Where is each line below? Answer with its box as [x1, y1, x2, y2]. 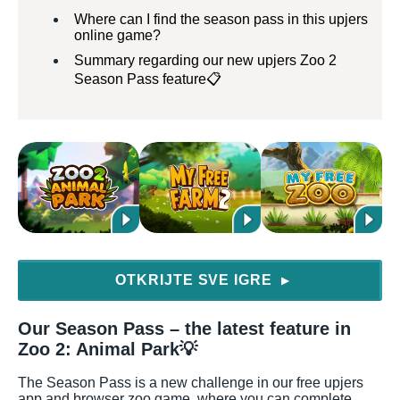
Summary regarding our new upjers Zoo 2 [74, 53, 337, 68]
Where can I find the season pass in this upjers [74, 12, 368, 27]
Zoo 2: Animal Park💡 [18, 339, 197, 359]
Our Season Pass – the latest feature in [18, 319, 351, 338]
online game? [74, 28, 161, 43]
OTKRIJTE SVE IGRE [114, 272, 278, 287]
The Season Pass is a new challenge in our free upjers [18, 374, 363, 390]
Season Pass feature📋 [74, 71, 221, 87]
